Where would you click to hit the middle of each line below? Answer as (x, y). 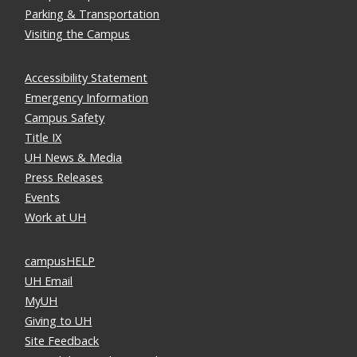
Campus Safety (65, 117)
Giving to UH (59, 320)
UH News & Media (74, 157)
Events (43, 197)
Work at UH (56, 217)
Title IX (43, 137)
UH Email (49, 280)
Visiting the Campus (78, 33)
